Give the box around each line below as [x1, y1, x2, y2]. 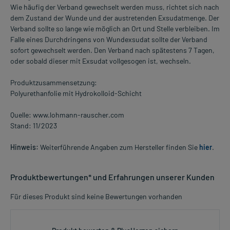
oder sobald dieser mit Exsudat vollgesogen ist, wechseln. [10, 56, 191, 66]
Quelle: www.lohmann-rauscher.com [10, 110, 124, 120]
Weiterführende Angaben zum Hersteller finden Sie [39, 143, 199, 152]
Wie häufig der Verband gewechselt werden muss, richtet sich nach [10, 3, 219, 12]
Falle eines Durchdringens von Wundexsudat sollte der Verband [10, 35, 207, 44]
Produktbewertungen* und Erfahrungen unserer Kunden [10, 172, 215, 182]
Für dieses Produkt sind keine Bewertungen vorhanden [10, 192, 182, 201]
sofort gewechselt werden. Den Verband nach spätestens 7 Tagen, [10, 46, 215, 55]
